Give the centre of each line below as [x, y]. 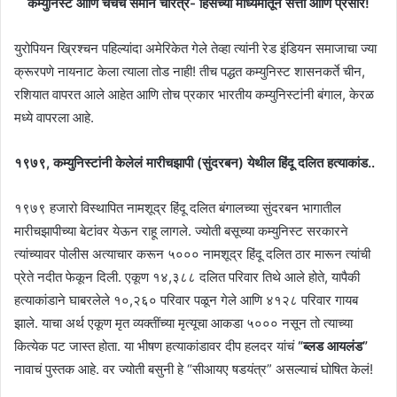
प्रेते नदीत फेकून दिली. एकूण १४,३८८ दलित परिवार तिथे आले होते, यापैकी [187, 276]
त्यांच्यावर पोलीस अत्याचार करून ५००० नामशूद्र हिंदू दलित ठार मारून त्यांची [192, 253]
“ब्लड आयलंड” [333, 346]
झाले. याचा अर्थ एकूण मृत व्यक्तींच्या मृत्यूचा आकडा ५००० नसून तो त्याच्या [183, 323]
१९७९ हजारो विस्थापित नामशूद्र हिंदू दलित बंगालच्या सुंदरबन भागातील [178, 207]
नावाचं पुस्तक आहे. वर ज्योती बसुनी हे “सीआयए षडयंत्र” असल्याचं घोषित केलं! [194, 369]
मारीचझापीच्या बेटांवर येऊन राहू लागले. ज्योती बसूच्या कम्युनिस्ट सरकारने [181, 230]
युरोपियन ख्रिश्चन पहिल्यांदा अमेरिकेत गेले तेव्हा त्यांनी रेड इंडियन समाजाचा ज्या [195, 48]
